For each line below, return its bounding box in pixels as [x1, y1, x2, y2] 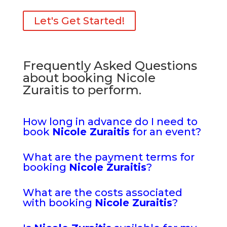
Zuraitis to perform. [22, 83, 141, 97]
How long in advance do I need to [22, 116, 198, 128]
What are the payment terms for [22, 151, 195, 163]
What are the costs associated [22, 186, 182, 199]
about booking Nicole [22, 70, 156, 85]
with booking [22, 197, 95, 209]
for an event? [129, 126, 201, 138]
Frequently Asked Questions [22, 58, 197, 73]
